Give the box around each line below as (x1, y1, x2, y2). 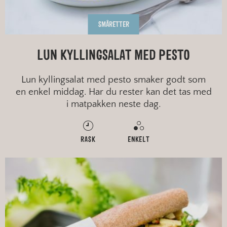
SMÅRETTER (98, 21, 129, 29)
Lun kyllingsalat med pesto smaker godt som (21, 74, 206, 86)
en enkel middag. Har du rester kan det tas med (15, 87, 212, 98)
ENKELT (128, 136, 150, 144)
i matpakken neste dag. (66, 99, 161, 110)
